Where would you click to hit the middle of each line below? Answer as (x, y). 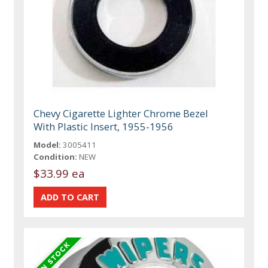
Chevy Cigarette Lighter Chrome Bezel (121, 113)
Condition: (56, 156)
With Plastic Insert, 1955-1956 (104, 126)
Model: (48, 144)
